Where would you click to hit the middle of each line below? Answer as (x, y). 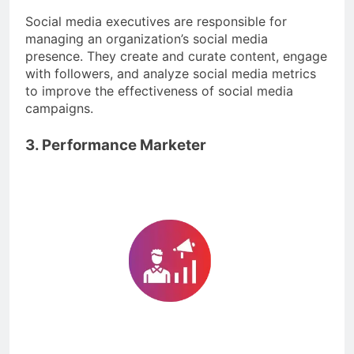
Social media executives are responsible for (156, 21)
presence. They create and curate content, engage (176, 56)
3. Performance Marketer (116, 145)
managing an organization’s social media (147, 38)
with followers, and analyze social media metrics (171, 73)
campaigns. (59, 108)
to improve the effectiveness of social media (159, 90)
